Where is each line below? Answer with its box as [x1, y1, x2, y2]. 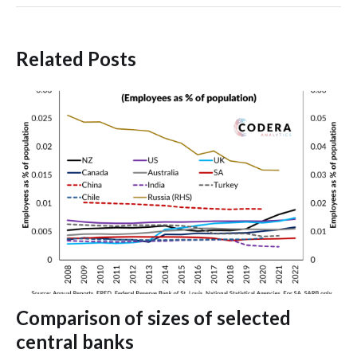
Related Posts [16, 47, 136, 71]
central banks [16, 330, 134, 354]
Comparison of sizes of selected [16, 306, 291, 330]
